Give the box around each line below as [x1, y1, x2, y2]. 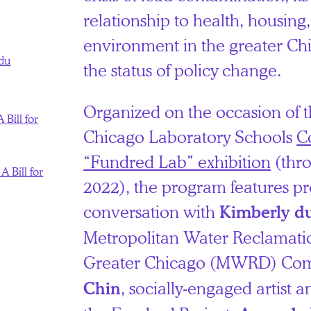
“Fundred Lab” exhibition [83, 151, 271, 173]
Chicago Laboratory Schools [83, 126, 297, 148]
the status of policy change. [83, 59, 282, 81]
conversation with [83, 201, 220, 223]
